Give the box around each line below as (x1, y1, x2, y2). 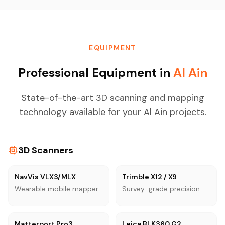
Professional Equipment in (18, 64, 173, 80)
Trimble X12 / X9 (122, 172, 177, 181)
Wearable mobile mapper (15, 184, 98, 193)
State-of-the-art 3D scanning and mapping (21, 91, 204, 104)
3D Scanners (18, 144, 73, 156)
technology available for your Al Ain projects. (19, 105, 206, 118)
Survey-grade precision (122, 184, 200, 193)
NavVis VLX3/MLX (15, 172, 76, 181)
